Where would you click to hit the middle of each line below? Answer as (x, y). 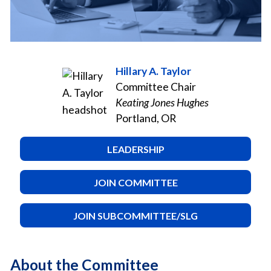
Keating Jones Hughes (162, 102)
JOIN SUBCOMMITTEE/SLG (135, 215)
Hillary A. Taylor (153, 71)
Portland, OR (145, 118)
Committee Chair (155, 87)
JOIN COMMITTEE (135, 182)
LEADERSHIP (135, 149)
